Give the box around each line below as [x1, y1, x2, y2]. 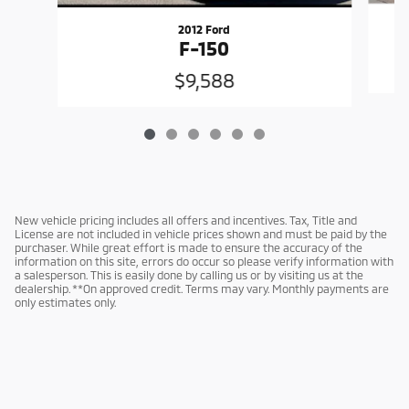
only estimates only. [15, 296, 116, 309]
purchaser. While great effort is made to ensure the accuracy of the [15, 241, 362, 255]
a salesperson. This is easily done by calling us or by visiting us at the [15, 268, 363, 282]
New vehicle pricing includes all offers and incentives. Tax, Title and [15, 214, 357, 227]
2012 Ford [178, 23, 231, 37]
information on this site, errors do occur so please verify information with [15, 255, 393, 268]
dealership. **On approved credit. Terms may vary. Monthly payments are [15, 282, 389, 296]
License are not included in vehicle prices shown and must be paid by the [15, 227, 387, 241]
